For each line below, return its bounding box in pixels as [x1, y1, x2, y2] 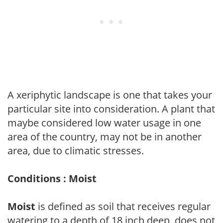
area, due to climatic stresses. [7, 143, 144, 157]
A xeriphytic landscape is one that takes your [7, 88, 212, 102]
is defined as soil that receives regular [35, 199, 211, 213]
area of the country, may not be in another [7, 129, 202, 143]
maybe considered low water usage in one [7, 115, 201, 129]
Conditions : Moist [7, 171, 97, 185]
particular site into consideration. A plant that [7, 102, 215, 115]
